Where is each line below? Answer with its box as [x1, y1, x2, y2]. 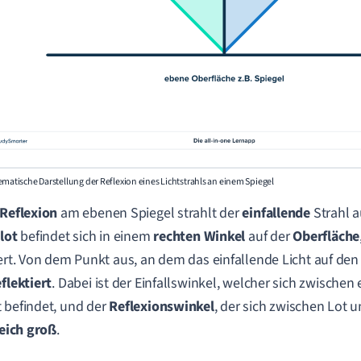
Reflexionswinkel [109, 296, 214, 317]
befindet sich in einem [17, 226, 154, 247]
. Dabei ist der [52, 272, 135, 293]
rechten [153, 226, 201, 247]
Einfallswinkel [134, 272, 217, 293]
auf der [245, 226, 293, 247]
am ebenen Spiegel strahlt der [57, 202, 243, 223]
